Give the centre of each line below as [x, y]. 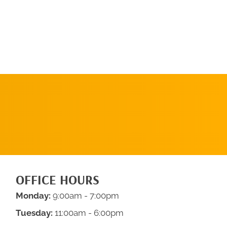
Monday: [33, 196]
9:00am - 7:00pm [85, 196]
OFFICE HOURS [57, 180]
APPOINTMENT [59, 100]
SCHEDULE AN [59, 89]
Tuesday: [34, 213]
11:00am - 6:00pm [88, 213]
